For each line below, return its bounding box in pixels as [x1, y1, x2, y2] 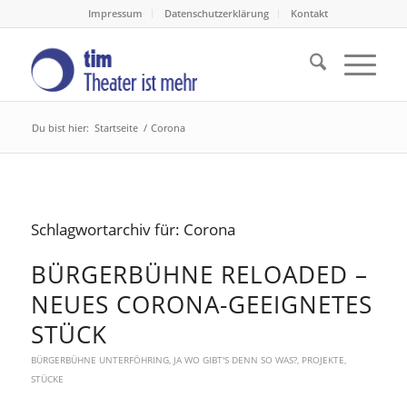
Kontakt [290, 6, 328, 20]
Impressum [87, 6, 143, 20]
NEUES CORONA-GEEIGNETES [30, 288, 372, 321]
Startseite [94, 121, 138, 134]
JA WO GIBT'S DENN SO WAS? [173, 353, 297, 366]
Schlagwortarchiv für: [30, 219, 184, 240]
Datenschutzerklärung [164, 6, 269, 20]
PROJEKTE [301, 353, 344, 366]
